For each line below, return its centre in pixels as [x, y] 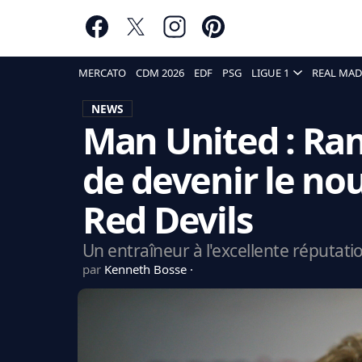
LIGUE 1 [270, 73]
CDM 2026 [160, 73]
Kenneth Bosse [147, 269]
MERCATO [102, 73]
